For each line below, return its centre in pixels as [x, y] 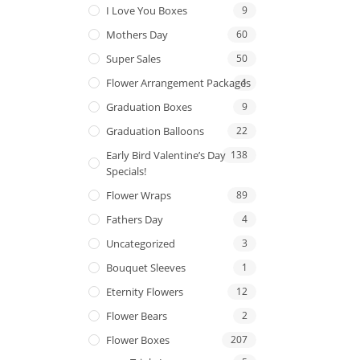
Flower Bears [137, 315]
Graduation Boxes [149, 106]
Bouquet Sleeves [146, 267]
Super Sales [133, 58]
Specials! [126, 171]
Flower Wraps [139, 195]
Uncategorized [141, 243]
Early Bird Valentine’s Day [166, 155]
